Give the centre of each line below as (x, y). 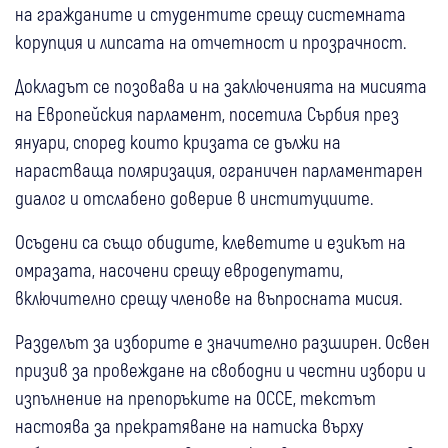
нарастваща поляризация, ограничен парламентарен (219, 169)
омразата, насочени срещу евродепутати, (179, 269)
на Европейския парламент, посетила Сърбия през (207, 113)
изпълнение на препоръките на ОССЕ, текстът (195, 397)
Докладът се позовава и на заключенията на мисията (221, 85)
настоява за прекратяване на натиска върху (189, 425)
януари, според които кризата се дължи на (178, 141)
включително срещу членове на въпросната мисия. (208, 297)
